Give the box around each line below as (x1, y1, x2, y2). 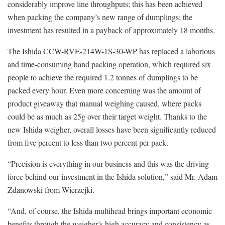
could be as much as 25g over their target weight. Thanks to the (8, 110, 207, 122)
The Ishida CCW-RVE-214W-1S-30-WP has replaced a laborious (8, 45, 215, 56)
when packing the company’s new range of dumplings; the (8, 11, 192, 22)
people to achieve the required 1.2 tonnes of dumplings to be (8, 71, 198, 82)
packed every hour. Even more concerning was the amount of (8, 84, 201, 95)
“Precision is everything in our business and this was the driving (8, 158, 209, 169)
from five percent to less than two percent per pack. (8, 137, 168, 148)
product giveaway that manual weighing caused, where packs (8, 97, 201, 108)
